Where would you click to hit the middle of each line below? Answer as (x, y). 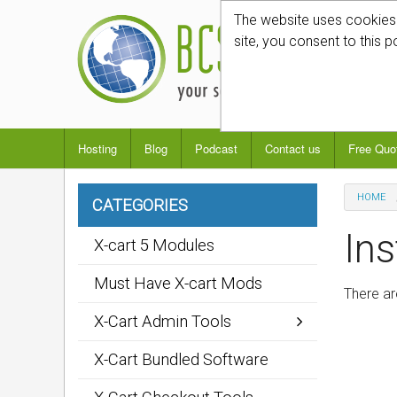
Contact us (293, 148)
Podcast (216, 148)
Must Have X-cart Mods (178, 283)
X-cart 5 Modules (154, 245)
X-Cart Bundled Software (181, 359)
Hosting (97, 148)
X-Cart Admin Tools (163, 321)
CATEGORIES (140, 205)
